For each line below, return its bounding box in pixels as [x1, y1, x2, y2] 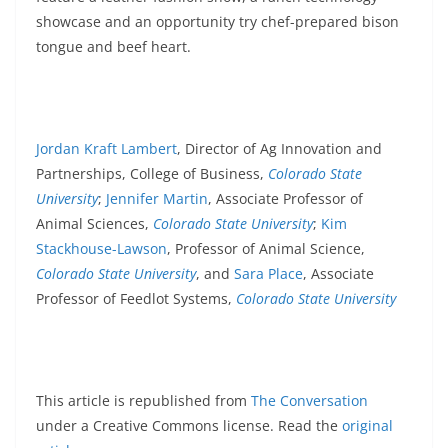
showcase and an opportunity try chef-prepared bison [36, 12, 399, 32]
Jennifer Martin [106, 189, 208, 209]
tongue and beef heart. [36, 37, 191, 57]
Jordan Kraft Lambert [36, 139, 177, 159]
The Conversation [251, 391, 368, 411]
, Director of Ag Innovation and [177, 139, 382, 159]
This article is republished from [36, 391, 251, 411]
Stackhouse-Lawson [36, 239, 167, 259]
